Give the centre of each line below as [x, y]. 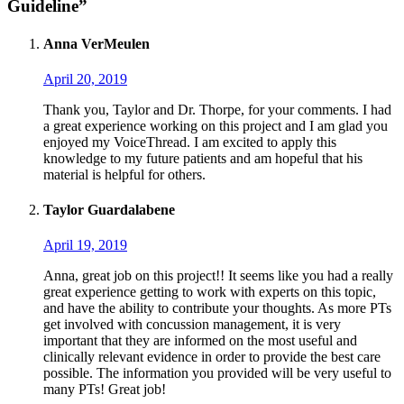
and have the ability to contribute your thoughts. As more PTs [217, 308]
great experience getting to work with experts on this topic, [210, 292]
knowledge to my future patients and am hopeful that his [203, 158]
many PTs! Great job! [105, 390]
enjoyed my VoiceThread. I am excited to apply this [190, 142]
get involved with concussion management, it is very [192, 325]
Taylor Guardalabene [109, 210]
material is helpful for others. [124, 174]
